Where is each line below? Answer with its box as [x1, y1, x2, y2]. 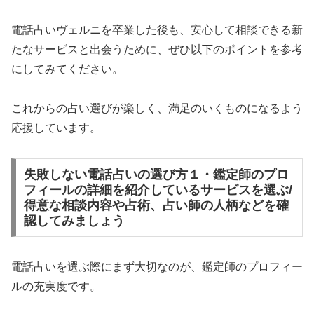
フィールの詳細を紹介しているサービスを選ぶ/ [23, 183, 292, 197]
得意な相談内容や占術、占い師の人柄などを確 [23, 198, 289, 212]
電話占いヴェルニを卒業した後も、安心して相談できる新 [11, 23, 303, 36]
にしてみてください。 [11, 62, 123, 75]
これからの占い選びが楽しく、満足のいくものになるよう [11, 102, 303, 115]
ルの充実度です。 [11, 280, 101, 292]
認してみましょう [23, 214, 125, 228]
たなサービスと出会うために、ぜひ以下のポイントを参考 [11, 43, 303, 55]
